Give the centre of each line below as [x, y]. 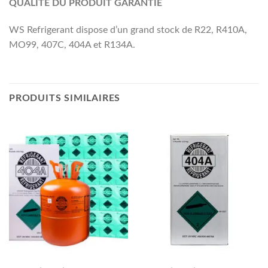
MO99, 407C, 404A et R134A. [72, 45]
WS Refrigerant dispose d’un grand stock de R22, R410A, [128, 30]
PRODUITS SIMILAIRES [65, 98]
